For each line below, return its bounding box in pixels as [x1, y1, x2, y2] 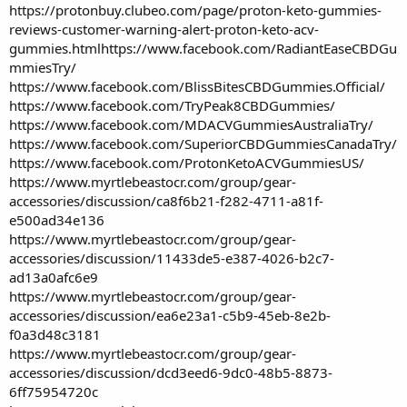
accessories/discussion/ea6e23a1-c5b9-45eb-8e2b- [9, 305, 331, 324]
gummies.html [9, 38, 101, 57]
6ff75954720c [9, 382, 98, 401]
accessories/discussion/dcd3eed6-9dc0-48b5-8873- [9, 362, 333, 382]
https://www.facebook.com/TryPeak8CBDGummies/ [9, 95, 335, 114]
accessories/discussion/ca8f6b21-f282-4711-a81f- [9, 191, 323, 210]
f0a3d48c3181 [9, 324, 101, 343]
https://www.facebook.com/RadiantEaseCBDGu [101, 38, 397, 57]
